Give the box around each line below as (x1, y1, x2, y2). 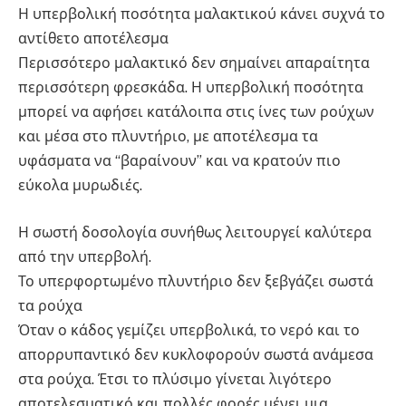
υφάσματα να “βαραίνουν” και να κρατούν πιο (18, 152, 341, 170)
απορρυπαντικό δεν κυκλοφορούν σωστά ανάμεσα (18, 345, 373, 363)
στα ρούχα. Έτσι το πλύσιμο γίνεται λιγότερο (18, 370, 332, 388)
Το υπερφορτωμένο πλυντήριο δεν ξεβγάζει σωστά (18, 272, 373, 290)
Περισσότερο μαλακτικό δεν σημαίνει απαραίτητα (18, 54, 370, 72)
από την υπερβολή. (18, 247, 151, 266)
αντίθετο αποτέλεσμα (18, 30, 169, 48)
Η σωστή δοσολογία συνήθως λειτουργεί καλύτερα (18, 223, 372, 241)
